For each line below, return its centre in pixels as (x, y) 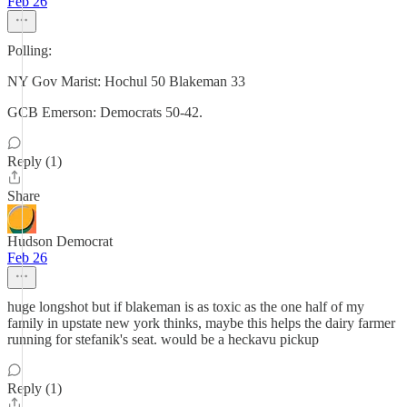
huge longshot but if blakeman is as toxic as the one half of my (186, 307)
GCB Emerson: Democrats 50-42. (105, 112)
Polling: (30, 50)
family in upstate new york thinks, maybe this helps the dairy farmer (201, 323)
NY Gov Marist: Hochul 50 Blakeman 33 (126, 81)
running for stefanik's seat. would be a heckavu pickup (163, 339)
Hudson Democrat (60, 241)
